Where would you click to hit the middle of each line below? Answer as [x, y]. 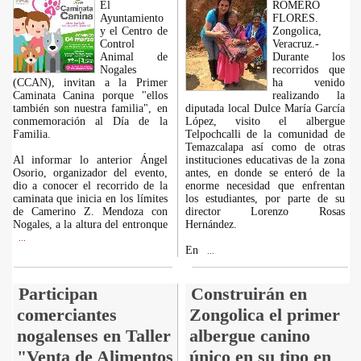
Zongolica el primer [264, 315]
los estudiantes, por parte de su [265, 199]
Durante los [308, 57]
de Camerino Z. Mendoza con [90, 212]
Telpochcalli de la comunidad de [265, 134]
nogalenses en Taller [93, 336]
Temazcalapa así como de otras [265, 147]
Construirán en [249, 294]
